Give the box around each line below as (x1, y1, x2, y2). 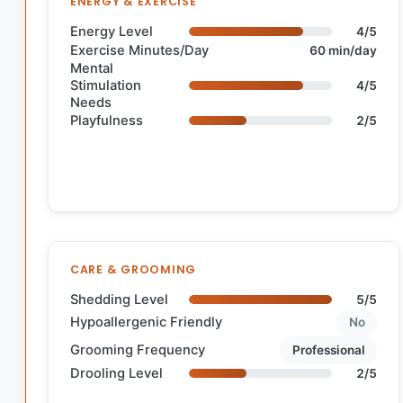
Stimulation (70, 76, 141, 94)
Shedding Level (70, 291, 168, 308)
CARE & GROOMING (70, 261, 197, 277)
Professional (291, 342, 365, 357)
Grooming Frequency (70, 341, 205, 358)
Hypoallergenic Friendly (70, 314, 222, 331)
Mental (70, 59, 113, 76)
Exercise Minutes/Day (70, 41, 209, 58)
